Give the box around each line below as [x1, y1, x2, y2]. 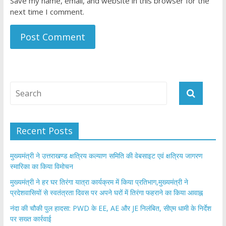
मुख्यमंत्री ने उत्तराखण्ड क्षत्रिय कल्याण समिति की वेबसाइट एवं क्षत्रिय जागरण [10, 151, 203, 161]
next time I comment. [10, 7, 84, 17]
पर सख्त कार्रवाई [10, 214, 51, 224]
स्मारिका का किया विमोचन [10, 161, 73, 172]
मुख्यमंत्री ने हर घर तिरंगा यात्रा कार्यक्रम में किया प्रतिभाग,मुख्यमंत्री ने [10, 177, 188, 187]
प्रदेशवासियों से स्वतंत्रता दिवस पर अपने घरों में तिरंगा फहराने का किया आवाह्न [10, 188, 203, 198]
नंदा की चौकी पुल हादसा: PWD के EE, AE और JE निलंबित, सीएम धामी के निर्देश [10, 203, 211, 213]
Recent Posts [16, 125, 73, 137]
